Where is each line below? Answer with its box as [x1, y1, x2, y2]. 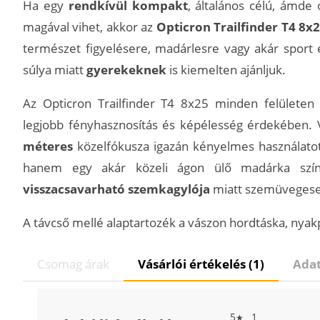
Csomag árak [37, 255, 109, 272]
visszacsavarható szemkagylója [23, 180, 210, 197]
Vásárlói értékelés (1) [138, 255, 264, 272]
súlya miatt [23, 61, 86, 78]
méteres [23, 137, 73, 154]
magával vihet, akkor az [23, 18, 156, 35]
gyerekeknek [86, 61, 166, 78]
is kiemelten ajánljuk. [166, 61, 286, 78]
